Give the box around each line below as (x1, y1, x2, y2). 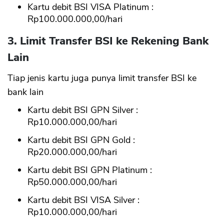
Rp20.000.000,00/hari (27, 145, 117, 158)
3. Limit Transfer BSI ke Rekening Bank (7, 33, 208, 48)
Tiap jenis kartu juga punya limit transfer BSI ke (7, 71, 196, 84)
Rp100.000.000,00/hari (27, 12, 122, 25)
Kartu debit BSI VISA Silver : (27, 193, 139, 206)
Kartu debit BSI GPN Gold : (27, 133, 135, 146)
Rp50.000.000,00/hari (27, 175, 117, 188)
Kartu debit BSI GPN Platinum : (27, 163, 152, 176)
